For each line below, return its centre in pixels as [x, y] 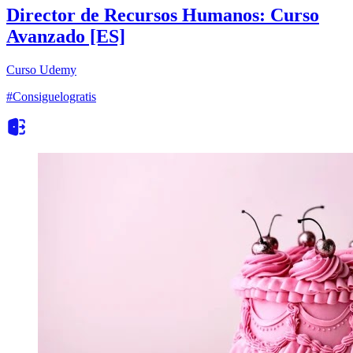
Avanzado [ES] [66, 37]
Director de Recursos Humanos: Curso [163, 15]
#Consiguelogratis [51, 97]
